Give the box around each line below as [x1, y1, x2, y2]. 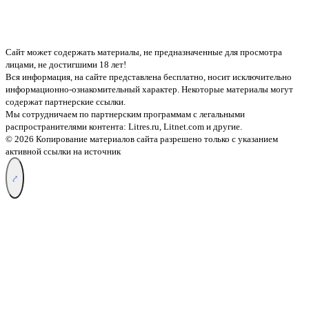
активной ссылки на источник [6, 146, 121, 157]
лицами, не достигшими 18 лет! [6, 59, 126, 70]
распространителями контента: [6, 121, 128, 132]
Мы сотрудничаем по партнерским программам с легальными [6, 109, 245, 120]
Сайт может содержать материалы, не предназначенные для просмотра [6, 47, 282, 58]
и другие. [204, 121, 242, 132]
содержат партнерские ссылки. [6, 97, 126, 108]
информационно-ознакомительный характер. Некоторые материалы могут [6, 84, 293, 95]
